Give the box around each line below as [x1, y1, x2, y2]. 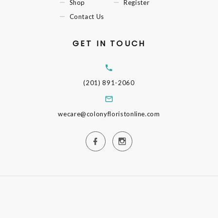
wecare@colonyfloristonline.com [58, 110, 160, 118]
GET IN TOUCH [72, 38, 146, 50]
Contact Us [69, 13, 104, 21]
